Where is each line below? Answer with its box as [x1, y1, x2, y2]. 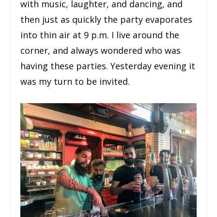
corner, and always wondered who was [20, 45, 181, 56]
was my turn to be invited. [20, 76, 130, 87]
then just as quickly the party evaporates [20, 14, 193, 25]
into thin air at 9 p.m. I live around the [20, 29, 180, 41]
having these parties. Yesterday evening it [20, 60, 196, 72]
